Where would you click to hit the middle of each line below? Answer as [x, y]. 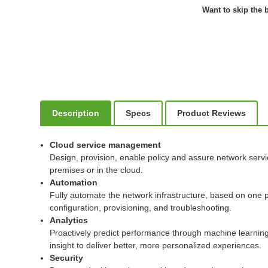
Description [76, 113]
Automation [74, 182]
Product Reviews [212, 113]
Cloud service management [106, 144]
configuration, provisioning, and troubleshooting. [141, 207]
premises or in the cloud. [97, 170]
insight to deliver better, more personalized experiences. [156, 245]
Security [67, 258]
